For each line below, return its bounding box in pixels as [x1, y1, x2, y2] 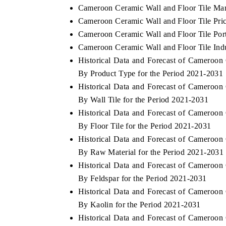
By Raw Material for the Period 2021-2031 [78, 147, 224, 156]
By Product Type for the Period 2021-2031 [78, 69, 223, 78]
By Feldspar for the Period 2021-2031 [78, 174, 207, 183]
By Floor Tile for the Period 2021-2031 [78, 121, 211, 130]
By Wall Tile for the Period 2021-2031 [78, 95, 209, 104]
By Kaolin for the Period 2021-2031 [78, 200, 201, 209]
